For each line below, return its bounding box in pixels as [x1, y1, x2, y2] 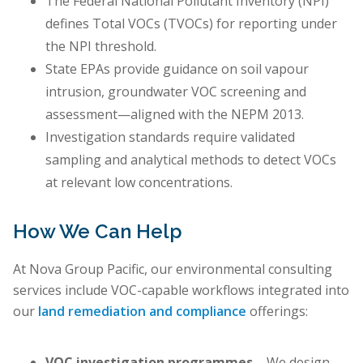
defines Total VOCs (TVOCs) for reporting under [45, 15, 337, 32]
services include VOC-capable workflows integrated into [13, 281, 349, 299]
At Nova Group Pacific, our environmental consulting [13, 260, 332, 278]
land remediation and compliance [38, 302, 246, 320]
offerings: [246, 302, 308, 320]
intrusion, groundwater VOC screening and [45, 83, 306, 100]
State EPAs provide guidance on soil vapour [45, 60, 309, 78]
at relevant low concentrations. [45, 173, 233, 191]
